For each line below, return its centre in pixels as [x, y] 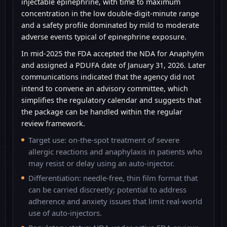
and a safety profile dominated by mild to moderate [110, 25]
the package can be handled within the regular [102, 111]
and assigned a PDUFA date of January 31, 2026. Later [113, 65]
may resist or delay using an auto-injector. [101, 163]
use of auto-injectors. [65, 213]
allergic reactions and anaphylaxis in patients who [115, 151]
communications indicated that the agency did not [108, 77]
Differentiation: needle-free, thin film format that [113, 178]
